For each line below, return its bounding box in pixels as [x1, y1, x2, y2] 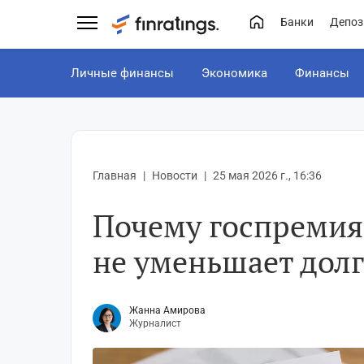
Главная [93, 169, 136, 182]
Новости [152, 169, 197, 182]
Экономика [201, 66, 267, 80]
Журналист [129, 318, 181, 330]
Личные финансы [71, 66, 174, 80]
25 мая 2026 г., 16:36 [213, 169, 322, 182]
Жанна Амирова [129, 305, 206, 317]
